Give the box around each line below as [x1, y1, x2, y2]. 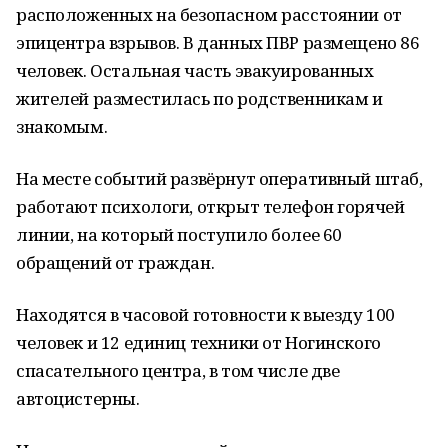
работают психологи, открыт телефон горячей [16, 195, 405, 218]
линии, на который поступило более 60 [16, 223, 342, 246]
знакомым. [16, 115, 108, 138]
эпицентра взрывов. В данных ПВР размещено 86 [16, 31, 420, 54]
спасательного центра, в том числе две [16, 359, 340, 382]
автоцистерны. [16, 387, 140, 410]
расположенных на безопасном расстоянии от [16, 3, 402, 26]
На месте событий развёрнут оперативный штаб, [16, 167, 423, 190]
